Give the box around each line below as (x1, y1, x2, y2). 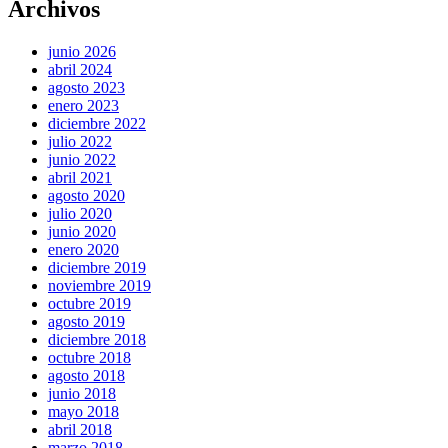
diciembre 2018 (48, 331, 146, 349)
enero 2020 (48, 241, 119, 259)
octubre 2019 (48, 295, 131, 313)
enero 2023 (48, 97, 119, 115)
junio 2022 (48, 151, 116, 169)
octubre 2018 (48, 349, 131, 367)
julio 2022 (48, 133, 112, 151)
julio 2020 (48, 205, 112, 223)
